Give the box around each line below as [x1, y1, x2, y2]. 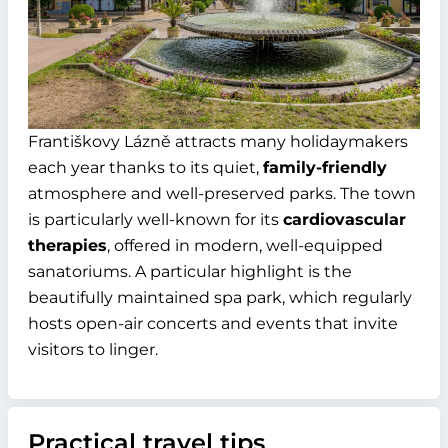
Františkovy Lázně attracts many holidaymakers [28, 132, 408, 152]
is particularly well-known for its [28, 210, 283, 230]
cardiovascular [283, 210, 406, 230]
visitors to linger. [28, 340, 158, 360]
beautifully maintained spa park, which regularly [28, 288, 412, 308]
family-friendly [263, 158, 387, 178]
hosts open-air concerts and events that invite [28, 314, 398, 334]
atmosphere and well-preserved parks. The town [28, 184, 416, 204]
